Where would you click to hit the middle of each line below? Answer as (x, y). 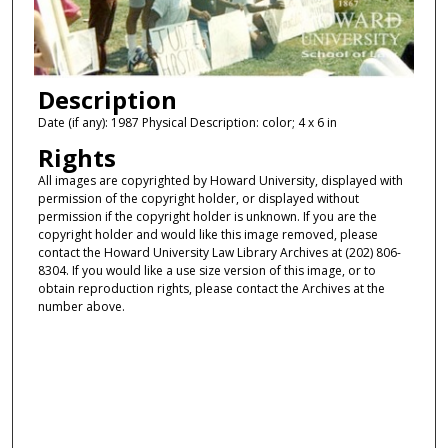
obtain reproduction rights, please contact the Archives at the (211, 289)
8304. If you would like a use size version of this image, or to (206, 271)
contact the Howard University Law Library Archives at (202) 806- (219, 253)
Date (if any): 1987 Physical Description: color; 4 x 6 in (187, 122)
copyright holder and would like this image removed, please (207, 235)
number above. (81, 307)
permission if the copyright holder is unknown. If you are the (207, 217)
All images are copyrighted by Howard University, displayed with (220, 181)
